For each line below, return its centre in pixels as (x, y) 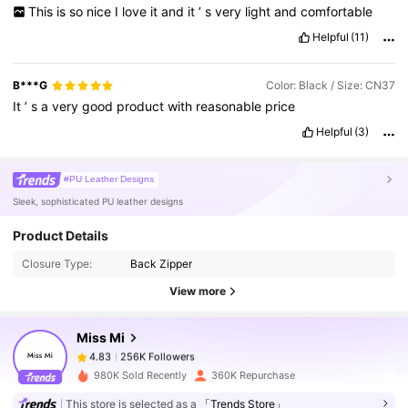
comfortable (336, 12)
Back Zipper (162, 263)
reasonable (231, 107)
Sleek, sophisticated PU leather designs (98, 202)
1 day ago (174, 365)
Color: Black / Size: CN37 (330, 86)
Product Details (61, 235)
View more (198, 291)
